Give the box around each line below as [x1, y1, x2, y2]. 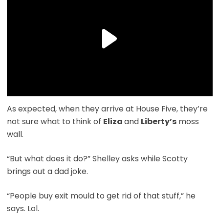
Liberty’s [140, 116, 176, 128]
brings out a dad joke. [6, 166, 88, 177]
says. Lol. [6, 203, 39, 215]
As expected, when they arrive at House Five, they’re [6, 103, 208, 115]
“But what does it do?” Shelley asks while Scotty [6, 153, 188, 165]
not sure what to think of [6, 116, 103, 128]
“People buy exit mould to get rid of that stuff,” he [6, 190, 196, 202]
